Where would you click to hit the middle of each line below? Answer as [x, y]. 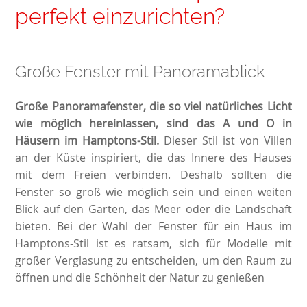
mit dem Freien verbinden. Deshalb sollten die [153, 174]
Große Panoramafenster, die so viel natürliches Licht [153, 106]
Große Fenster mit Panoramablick [140, 71]
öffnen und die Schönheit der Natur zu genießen [140, 277]
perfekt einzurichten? [120, 16]
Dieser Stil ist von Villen [225, 140]
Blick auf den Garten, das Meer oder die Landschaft [153, 209]
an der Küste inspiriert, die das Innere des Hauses [153, 157]
